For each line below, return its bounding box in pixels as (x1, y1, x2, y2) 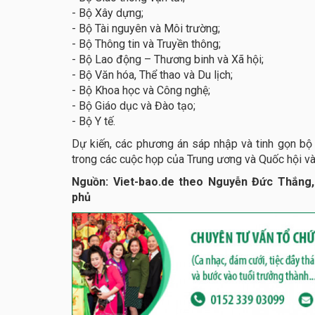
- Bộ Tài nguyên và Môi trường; (72, 22, 223, 36)
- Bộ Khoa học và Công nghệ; (72, 84, 213, 98)
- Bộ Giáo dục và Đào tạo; (72, 99, 195, 113)
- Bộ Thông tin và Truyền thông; (72, 37, 224, 51)
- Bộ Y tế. (72, 115, 118, 129)
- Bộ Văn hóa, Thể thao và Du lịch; (72, 68, 236, 82)
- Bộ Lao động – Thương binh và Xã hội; (72, 53, 266, 67)
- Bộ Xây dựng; (72, 6, 146, 20)
